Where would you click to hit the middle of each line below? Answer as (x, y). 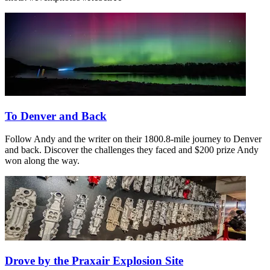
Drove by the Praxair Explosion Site (94, 260)
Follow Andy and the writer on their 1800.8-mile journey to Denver (133, 139)
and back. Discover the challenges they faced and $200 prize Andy (132, 150)
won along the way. (42, 161)
